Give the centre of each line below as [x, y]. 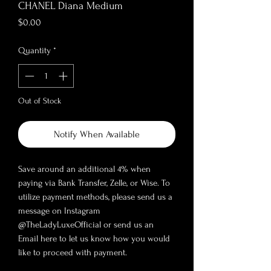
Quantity [34, 51]
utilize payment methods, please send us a [95, 197]
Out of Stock [40, 100]
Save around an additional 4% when [84, 169]
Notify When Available [97, 134]
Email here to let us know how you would [94, 238]
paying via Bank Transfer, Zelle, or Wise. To [94, 183]
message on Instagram [59, 211]
